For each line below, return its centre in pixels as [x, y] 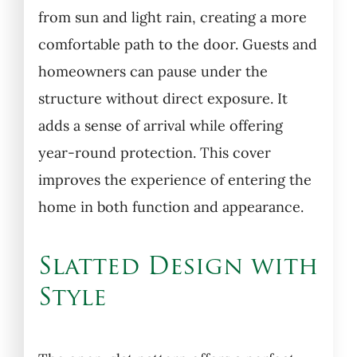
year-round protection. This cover [154, 152]
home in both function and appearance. [171, 206]
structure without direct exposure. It [163, 98]
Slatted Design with [178, 268]
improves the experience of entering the [175, 179]
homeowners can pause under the [153, 71]
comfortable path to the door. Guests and [177, 44]
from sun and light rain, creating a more [172, 17]
